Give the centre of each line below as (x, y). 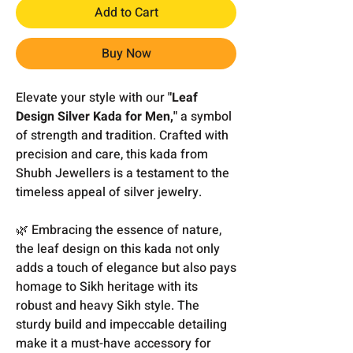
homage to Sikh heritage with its (107, 286)
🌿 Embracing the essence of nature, (119, 230)
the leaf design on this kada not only (118, 249)
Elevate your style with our (92, 97)
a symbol (204, 116)
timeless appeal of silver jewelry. (109, 192)
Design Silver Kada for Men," (97, 116)
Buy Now (126, 53)
